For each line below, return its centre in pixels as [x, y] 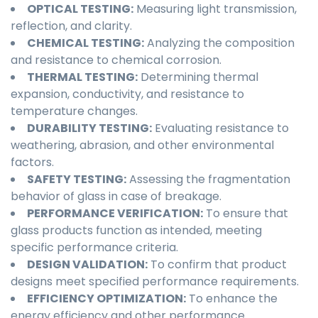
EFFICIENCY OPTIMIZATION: [106, 299]
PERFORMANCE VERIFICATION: [115, 214]
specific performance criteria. [94, 248]
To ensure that [246, 214]
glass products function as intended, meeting [136, 231]
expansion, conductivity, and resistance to [127, 94]
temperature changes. [74, 111]
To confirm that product [217, 265]
